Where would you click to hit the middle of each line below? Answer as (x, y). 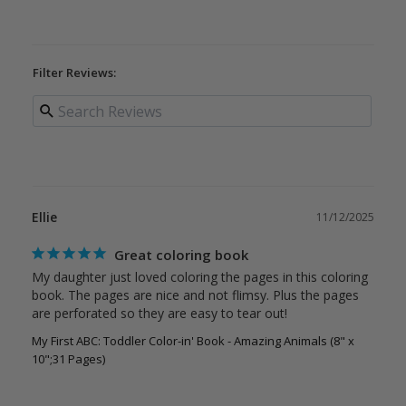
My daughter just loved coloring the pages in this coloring (200, 277)
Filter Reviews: (74, 73)
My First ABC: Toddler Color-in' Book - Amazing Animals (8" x (193, 341)
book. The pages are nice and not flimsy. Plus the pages (195, 295)
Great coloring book (181, 255)
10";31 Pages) (68, 359)
